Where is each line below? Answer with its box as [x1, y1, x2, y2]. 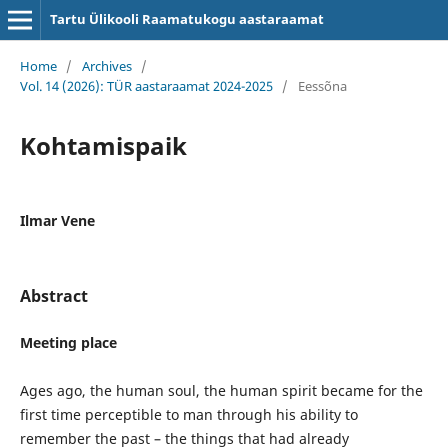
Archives [81, 56, 132, 75]
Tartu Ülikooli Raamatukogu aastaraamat [49, 10, 324, 28]
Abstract [19, 284, 88, 307]
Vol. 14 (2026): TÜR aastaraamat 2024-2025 [19, 76, 273, 95]
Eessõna [297, 76, 347, 95]
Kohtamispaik [19, 128, 187, 162]
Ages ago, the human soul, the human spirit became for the [19, 380, 423, 400]
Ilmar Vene [19, 210, 95, 230]
